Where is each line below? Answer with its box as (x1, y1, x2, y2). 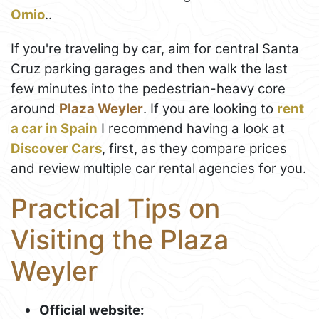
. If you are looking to (143, 100, 277, 117)
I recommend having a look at (98, 120, 285, 137)
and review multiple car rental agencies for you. (11, 160, 306, 177)
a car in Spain (11, 120, 98, 137)
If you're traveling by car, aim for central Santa (11, 41, 299, 58)
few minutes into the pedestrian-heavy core (11, 80, 286, 98)
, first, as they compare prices (102, 140, 287, 157)
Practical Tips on (11, 192, 220, 225)
